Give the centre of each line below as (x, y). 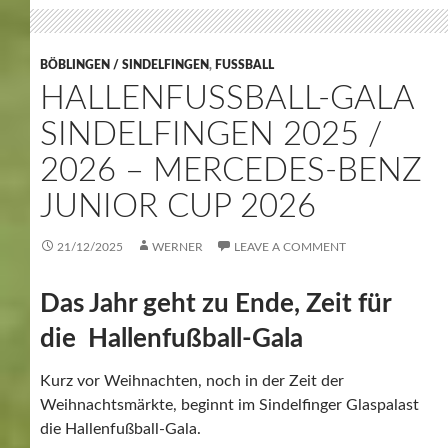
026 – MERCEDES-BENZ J (231, 170)
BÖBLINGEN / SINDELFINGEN (124, 64)
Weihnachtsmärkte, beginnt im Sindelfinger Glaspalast (229, 404)
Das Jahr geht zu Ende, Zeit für (215, 303)
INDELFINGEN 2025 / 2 (211, 134)
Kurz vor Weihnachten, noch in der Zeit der (192, 380)
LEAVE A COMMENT (290, 246)
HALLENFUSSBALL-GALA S (227, 98)
